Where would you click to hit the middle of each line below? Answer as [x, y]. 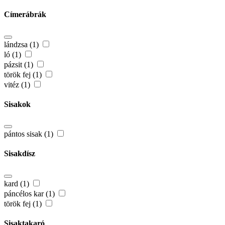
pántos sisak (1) [30, 134]
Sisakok [17, 104]
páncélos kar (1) [30, 193]
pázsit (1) [20, 64]
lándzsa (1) [22, 44]
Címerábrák [25, 15]
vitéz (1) [18, 84]
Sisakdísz [20, 154]
